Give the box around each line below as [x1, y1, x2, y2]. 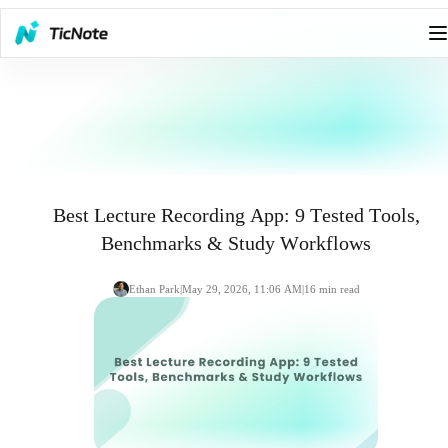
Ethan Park [128, 282, 180, 295]
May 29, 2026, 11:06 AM [181, 282, 302, 295]
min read [318, 282, 360, 295]
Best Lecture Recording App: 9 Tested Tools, [52, 203, 420, 226]
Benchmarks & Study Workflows [101, 231, 371, 254]
